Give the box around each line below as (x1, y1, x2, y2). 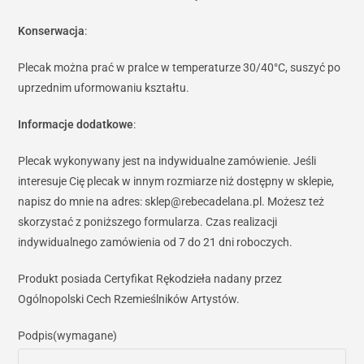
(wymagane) (53, 329, 118, 343)
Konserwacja (18, 24, 85, 38)
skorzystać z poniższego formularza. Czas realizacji (18, 215, 278, 229)
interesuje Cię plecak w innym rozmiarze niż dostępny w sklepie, (18, 175, 335, 188)
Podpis (18, 329, 54, 343)
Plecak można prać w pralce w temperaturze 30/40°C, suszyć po (18, 61, 341, 75)
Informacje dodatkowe (18, 118, 134, 132)
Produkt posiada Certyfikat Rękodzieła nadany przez (18, 272, 283, 286)
